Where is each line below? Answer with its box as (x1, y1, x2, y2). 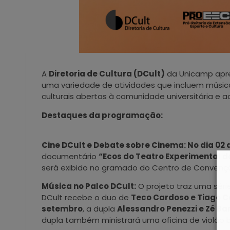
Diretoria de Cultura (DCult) (49, 68, 165, 80)
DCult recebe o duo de (42, 192, 131, 203)
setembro (42, 203, 83, 215)
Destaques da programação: (42, 109, 163, 121)
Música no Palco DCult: (42, 181, 136, 192)
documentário (42, 151, 99, 162)
